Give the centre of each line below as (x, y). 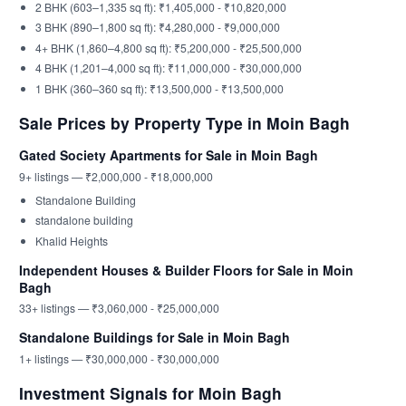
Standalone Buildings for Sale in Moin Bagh (155, 337)
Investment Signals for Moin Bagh (150, 393)
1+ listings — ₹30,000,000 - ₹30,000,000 (119, 358)
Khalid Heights (71, 240)
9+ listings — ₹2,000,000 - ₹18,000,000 (116, 176)
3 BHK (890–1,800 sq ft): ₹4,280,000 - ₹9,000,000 (157, 27)
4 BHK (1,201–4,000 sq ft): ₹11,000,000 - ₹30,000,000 (168, 68)
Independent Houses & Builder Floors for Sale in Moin (186, 270)
